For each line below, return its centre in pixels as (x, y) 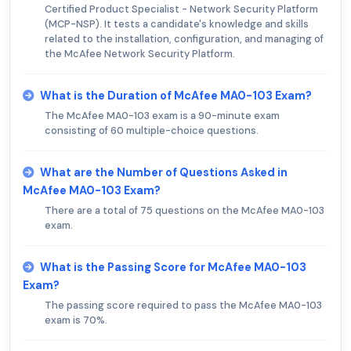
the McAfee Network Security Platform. (140, 54)
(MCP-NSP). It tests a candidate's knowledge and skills (177, 24)
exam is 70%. (76, 320)
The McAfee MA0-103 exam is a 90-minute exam (162, 116)
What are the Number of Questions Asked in (164, 173)
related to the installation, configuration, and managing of (184, 39)
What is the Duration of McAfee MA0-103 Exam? (176, 96)
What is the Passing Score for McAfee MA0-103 (173, 268)
